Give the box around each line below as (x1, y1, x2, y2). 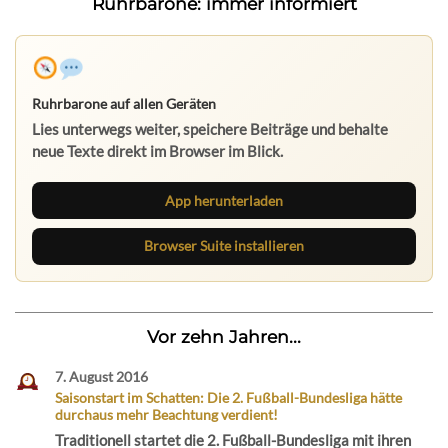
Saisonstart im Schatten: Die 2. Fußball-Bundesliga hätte (54, 389, 402, 407)
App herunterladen (165, 191, 283, 209)
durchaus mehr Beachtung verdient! (54, 406, 278, 424)
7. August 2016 (54, 367, 148, 385)
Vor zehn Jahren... (147, 325, 301, 347)
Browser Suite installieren (144, 237, 304, 255)
